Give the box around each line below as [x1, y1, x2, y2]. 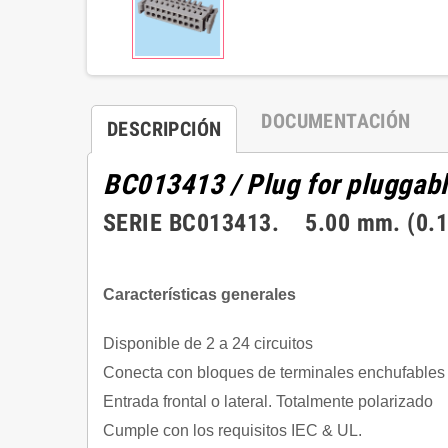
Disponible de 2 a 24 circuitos [103, 335, 317, 352]
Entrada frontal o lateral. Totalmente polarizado [103, 393, 433, 410]
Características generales [103, 286, 296, 303]
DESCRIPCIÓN [107, 117, 222, 141]
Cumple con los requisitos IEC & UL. [103, 422, 366, 439]
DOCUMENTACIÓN [261, 109, 411, 133]
